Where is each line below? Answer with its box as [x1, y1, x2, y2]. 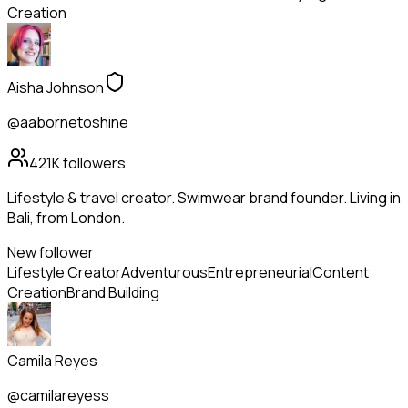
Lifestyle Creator [7, 262, 121, 283]
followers [60, 153, 126, 174]
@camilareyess [7, 385, 109, 406]
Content [312, 262, 369, 283]
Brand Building [66, 282, 159, 303]
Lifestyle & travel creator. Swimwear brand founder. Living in [7, 188, 401, 209]
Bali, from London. [7, 208, 125, 229]
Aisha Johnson [7, 77, 104, 98]
